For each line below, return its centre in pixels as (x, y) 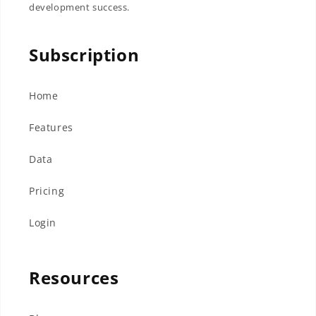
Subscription (84, 54)
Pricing (47, 190)
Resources (74, 277)
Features (51, 127)
